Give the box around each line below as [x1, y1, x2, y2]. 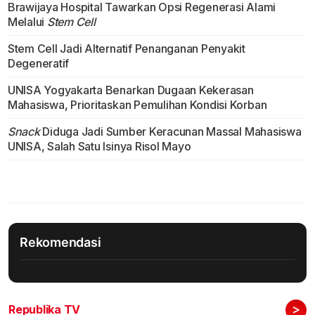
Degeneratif [7, 56, 70, 71]
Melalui [7, 15, 47, 30]
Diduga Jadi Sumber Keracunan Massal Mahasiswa [39, 124, 302, 139]
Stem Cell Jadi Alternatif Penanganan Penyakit [7, 41, 246, 56]
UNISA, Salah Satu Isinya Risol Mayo [7, 139, 191, 154]
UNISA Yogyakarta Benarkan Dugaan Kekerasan [7, 83, 254, 98]
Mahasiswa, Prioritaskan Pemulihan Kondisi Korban [7, 98, 267, 112]
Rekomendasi [20, 235, 101, 250]
